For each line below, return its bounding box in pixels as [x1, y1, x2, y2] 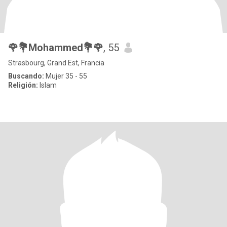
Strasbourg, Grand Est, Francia [8, 59, 104, 67]
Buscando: [8, 72, 44, 80]
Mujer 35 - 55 [44, 72, 87, 80]
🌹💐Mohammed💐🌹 [8, 42, 103, 54]
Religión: [8, 81, 38, 89]
